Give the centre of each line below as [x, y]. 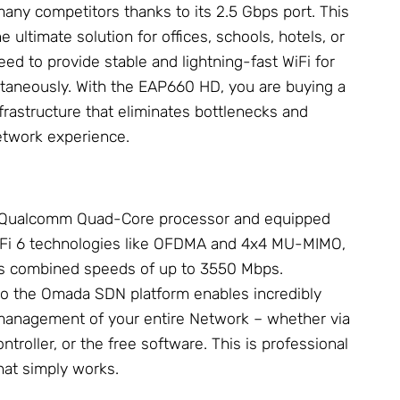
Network [219, 318]
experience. [86, 137]
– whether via [300, 318]
